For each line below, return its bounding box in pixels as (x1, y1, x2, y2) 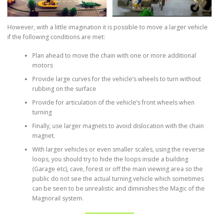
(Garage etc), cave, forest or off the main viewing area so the (32, 165, 203, 174)
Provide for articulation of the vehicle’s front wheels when (32, 98, 195, 107)
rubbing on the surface (32, 85, 96, 93)
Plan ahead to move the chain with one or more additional (32, 51, 196, 60)
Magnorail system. (32, 194, 84, 203)
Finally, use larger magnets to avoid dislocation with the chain (32, 122, 204, 131)
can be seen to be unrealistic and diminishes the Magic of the (32, 184, 205, 193)
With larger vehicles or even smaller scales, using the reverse (32, 145, 205, 154)
